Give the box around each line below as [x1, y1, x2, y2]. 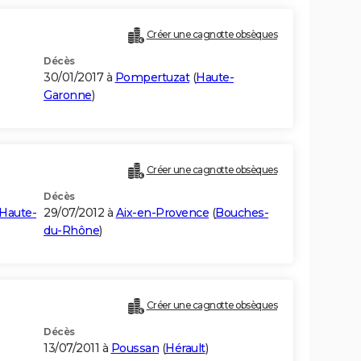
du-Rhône [44, 223, 99, 239]
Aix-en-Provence [115, 205, 209, 221]
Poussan [110, 341, 159, 356]
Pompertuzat [114, 70, 189, 85]
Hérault [165, 341, 205, 356]
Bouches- [215, 205, 268, 221]
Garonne [44, 88, 92, 103]
